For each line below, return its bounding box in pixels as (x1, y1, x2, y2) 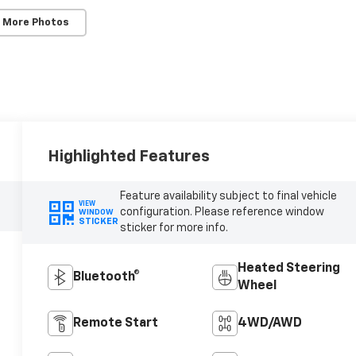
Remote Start (73, 317, 159, 331)
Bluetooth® (73, 271, 141, 284)
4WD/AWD (237, 317, 302, 331)
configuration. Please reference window (119, 207, 324, 219)
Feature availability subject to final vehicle (119, 191, 337, 203)
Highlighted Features (48, 148, 211, 164)
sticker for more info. (119, 222, 228, 234)
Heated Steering (237, 262, 340, 276)
